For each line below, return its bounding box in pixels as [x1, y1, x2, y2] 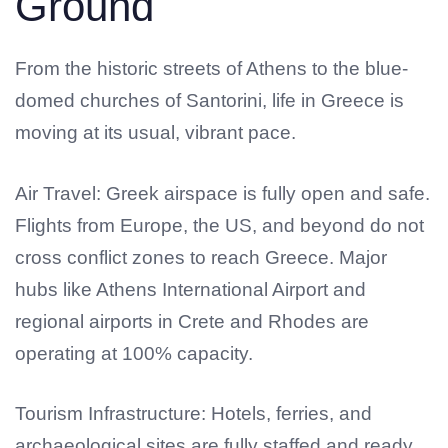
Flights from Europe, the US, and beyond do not [15, 214, 424, 236]
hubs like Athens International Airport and [15, 278, 366, 300]
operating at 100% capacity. [15, 342, 253, 364]
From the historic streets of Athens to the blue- [15, 58, 408, 80]
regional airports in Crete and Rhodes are [15, 310, 369, 332]
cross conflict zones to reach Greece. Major [15, 246, 387, 268]
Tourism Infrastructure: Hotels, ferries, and [15, 403, 372, 425]
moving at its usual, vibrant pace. [15, 122, 296, 144]
